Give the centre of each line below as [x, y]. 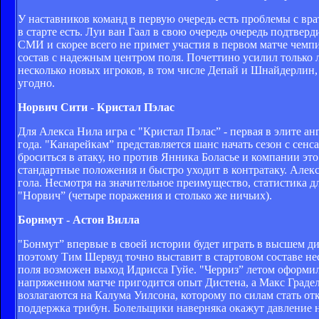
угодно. [36, 83]
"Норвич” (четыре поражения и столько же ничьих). [145, 195]
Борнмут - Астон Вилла [79, 219]
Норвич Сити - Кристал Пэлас [96, 107]
